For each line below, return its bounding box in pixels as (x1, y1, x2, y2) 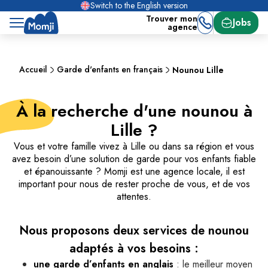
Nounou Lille (172, 63, 224, 76)
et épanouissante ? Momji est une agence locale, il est (23, 165, 245, 178)
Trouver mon (146, 13, 197, 25)
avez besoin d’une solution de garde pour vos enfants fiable (12, 152, 256, 166)
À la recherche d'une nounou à (16, 99, 252, 123)
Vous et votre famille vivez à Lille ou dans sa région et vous (14, 139, 254, 153)
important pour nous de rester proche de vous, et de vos (18, 177, 250, 191)
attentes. (117, 190, 151, 203)
